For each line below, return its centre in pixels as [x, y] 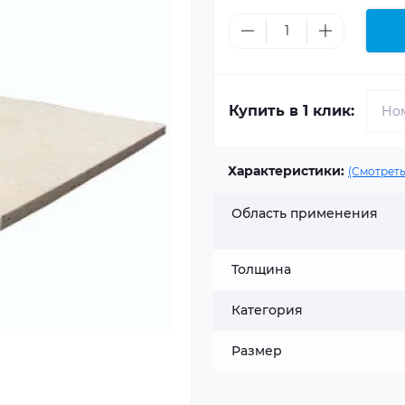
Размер [257, 351]
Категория [267, 310]
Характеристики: [286, 171]
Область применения [305, 213]
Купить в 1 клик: [292, 111]
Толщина [261, 269]
